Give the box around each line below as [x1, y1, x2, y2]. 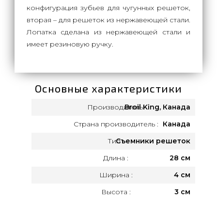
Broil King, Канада [124, 103, 190, 111]
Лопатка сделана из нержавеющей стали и [27, 28, 190, 36]
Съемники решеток [116, 137, 190, 145]
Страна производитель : [73, 120, 158, 128]
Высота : [101, 187, 131, 196]
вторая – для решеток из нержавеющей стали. [27, 15, 190, 24]
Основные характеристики [35, 82, 182, 94]
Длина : [103, 154, 128, 162]
